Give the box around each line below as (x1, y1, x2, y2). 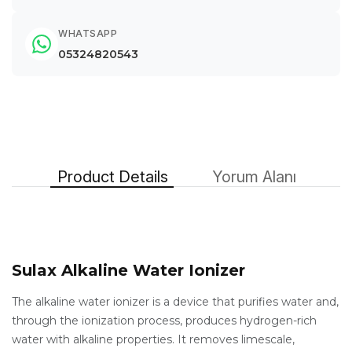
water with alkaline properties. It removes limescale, (12, 332, 295, 346)
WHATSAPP (58, 27, 117, 39)
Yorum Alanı (212, 167, 296, 186)
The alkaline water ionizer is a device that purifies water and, (12, 295, 339, 309)
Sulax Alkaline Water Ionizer (12, 261, 245, 280)
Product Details (57, 167, 168, 186)
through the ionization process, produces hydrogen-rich (12, 313, 317, 328)
